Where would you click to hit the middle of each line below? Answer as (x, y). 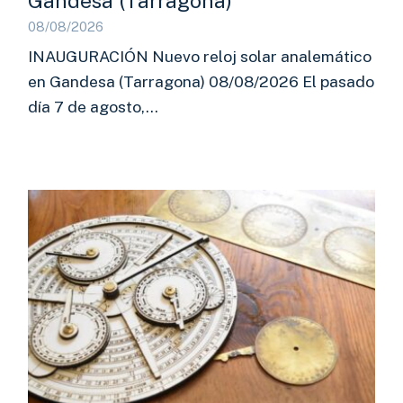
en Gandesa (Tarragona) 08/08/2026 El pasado (201, 82)
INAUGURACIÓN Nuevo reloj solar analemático (200, 57)
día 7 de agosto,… (94, 107)
